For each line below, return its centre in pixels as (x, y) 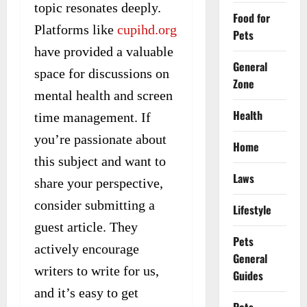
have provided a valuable (104, 51)
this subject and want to (100, 161)
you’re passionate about (100, 139)
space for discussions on (102, 73)
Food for (251, 18)
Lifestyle (252, 210)
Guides (248, 275)
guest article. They (86, 226)
